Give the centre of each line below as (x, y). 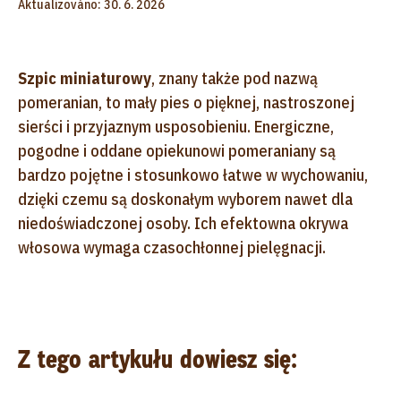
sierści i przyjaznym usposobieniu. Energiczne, (176, 126)
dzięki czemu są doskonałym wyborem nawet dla (185, 199)
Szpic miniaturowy (85, 78)
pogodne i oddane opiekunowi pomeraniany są (177, 150)
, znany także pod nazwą (235, 78)
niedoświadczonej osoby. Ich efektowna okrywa (183, 223)
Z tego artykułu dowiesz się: (158, 359)
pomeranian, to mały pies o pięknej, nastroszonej (186, 102)
